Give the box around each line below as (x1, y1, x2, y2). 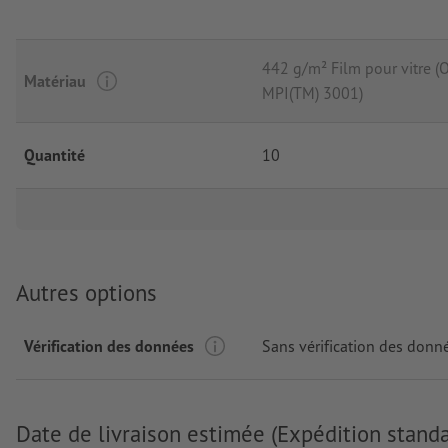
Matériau (24, 70, 86, 91)
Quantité (24, 145, 85, 166)
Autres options (16, 278, 157, 308)
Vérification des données (24, 335, 194, 356)
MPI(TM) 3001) (262, 83, 363, 104)
